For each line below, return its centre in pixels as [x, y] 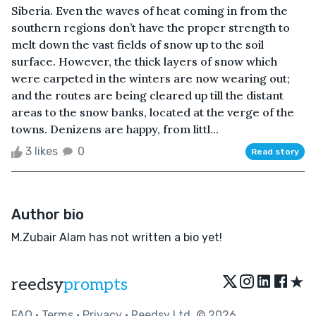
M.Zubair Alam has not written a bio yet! [117, 237]
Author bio [48, 214]
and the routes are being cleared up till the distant [147, 95]
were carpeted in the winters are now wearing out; [151, 78]
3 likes [42, 151]
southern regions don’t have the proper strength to [151, 27]
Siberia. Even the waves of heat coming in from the [150, 10]
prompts [96, 284]
